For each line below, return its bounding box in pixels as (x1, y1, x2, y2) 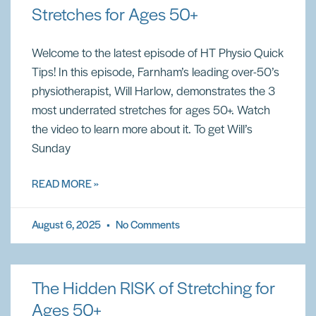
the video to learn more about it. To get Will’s (32, 123, 253, 137)
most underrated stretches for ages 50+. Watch (32, 104, 270, 118)
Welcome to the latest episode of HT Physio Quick (32, 47, 284, 61)
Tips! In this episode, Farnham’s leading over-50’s (32, 66, 279, 80)
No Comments (114, 220, 180, 231)
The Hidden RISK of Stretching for (32, 280, 275, 299)
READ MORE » (32, 179, 99, 190)
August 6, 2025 (32, 220, 103, 231)
